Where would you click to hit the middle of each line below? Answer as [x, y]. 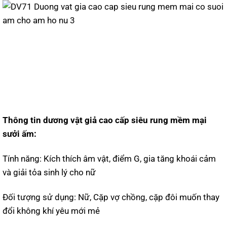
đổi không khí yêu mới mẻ [51, 211]
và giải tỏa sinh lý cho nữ [49, 173]
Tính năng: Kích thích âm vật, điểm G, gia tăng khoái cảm [109, 159]
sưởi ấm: [20, 134]
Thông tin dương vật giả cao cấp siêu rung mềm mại [105, 120]
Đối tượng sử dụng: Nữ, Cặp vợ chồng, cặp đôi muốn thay [111, 197]
